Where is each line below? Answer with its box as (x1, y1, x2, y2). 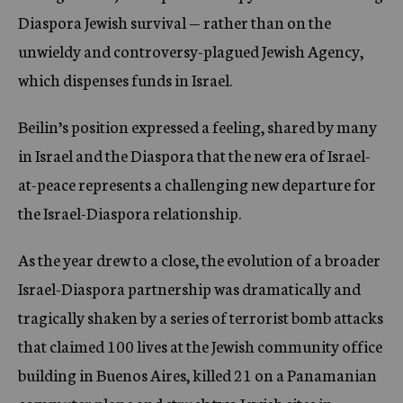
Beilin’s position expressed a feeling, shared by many (18, 114, 377, 138)
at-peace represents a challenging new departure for (18, 172, 376, 195)
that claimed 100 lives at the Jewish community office (18, 334, 382, 357)
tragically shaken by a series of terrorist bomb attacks (18, 305, 383, 328)
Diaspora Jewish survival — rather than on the (18, 10, 331, 33)
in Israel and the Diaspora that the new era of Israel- (18, 143, 371, 166)
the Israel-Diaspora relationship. (18, 201, 241, 224)
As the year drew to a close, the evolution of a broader (18, 247, 381, 271)
